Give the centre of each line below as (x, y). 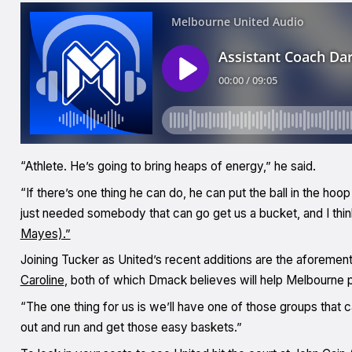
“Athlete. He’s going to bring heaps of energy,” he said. (168, 167)
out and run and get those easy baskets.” (132, 328)
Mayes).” (45, 233)
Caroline (42, 280)
